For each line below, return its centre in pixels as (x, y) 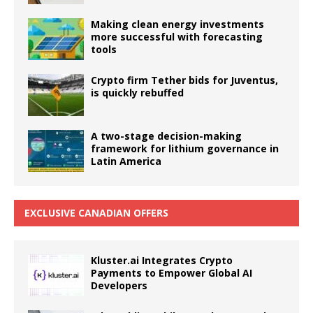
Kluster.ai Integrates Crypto (162, 261)
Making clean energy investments (177, 24)
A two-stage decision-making (166, 136)
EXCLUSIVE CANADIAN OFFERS (96, 213)
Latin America (126, 161)
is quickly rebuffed (137, 93)
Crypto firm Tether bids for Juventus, (184, 80)
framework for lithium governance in (185, 149)
